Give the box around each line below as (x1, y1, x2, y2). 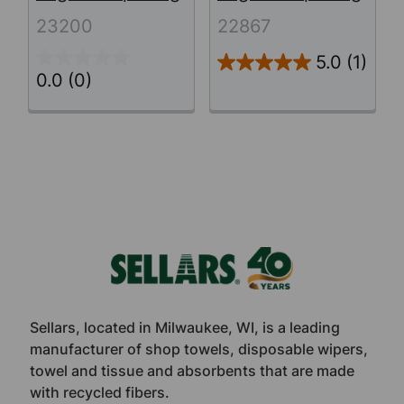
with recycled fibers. (30, 383, 170, 402)
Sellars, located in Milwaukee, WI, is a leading (30, 318, 340, 337)
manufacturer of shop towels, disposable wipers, (30, 340, 368, 359)
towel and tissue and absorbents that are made (30, 362, 354, 381)
